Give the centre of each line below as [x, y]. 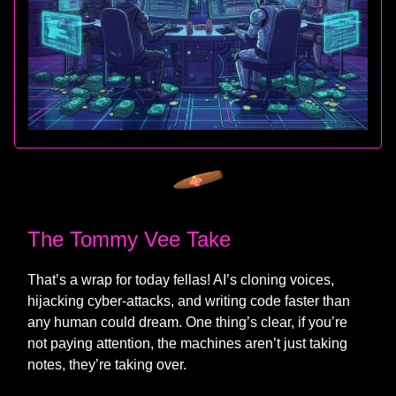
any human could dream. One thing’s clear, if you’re [187, 322]
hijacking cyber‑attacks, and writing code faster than [189, 301]
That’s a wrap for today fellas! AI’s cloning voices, [181, 279]
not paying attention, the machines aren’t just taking [187, 343]
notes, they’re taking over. [107, 364]
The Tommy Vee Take [129, 239]
